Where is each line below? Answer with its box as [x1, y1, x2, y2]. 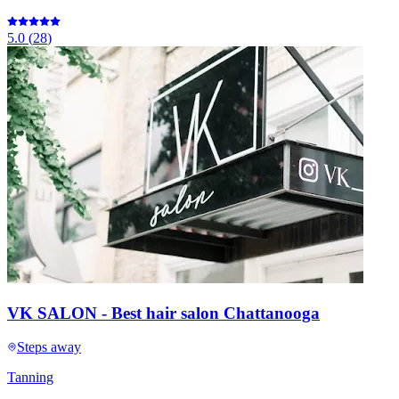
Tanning [7, 370, 53, 386]
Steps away [17, 339, 81, 355]
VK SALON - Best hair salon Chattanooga [7, 303, 320, 322]
